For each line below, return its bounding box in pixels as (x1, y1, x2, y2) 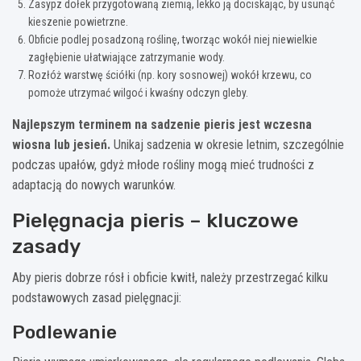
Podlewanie (12, 320, 117, 343)
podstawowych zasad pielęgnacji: (12, 289, 181, 305)
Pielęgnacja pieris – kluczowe (12, 208, 298, 232)
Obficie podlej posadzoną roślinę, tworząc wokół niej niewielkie (28, 32, 317, 46)
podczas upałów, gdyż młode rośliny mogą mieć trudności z (12, 156, 314, 172)
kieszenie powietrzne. (28, 15, 128, 28)
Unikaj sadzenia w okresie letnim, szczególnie (110, 136, 344, 152)
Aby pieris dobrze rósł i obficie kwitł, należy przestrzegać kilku (12, 269, 328, 285)
